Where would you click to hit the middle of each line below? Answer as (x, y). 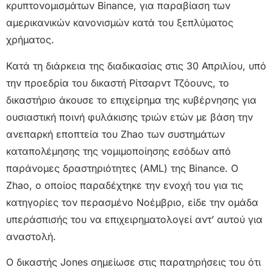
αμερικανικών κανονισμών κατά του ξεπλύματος (120, 23)
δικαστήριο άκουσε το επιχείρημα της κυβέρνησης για (131, 100)
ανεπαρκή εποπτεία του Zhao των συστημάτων (115, 134)
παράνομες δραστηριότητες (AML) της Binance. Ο (122, 168)
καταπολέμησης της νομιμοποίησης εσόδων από (119, 151)
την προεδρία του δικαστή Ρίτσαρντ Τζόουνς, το (118, 83)
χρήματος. (30, 40)
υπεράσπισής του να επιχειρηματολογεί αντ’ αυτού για (134, 219)
